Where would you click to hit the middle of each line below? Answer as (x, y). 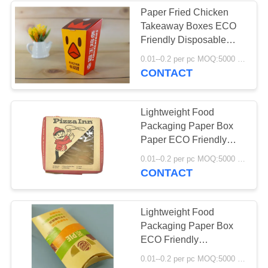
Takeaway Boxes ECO (189, 26)
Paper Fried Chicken (185, 12)
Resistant (161, 167)
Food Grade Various (184, 54)
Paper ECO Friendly (184, 140)
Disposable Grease (182, 154)
